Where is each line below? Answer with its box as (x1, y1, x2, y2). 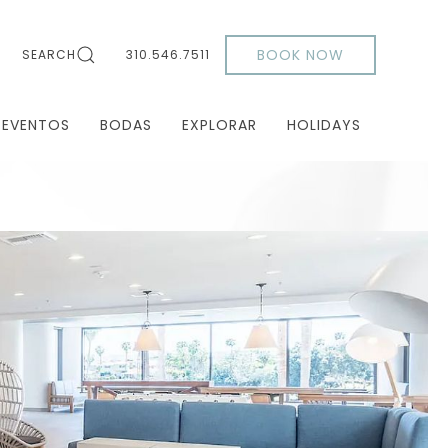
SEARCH (22, 46, 76, 63)
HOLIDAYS (287, 115, 361, 135)
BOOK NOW (257, 45, 344, 65)
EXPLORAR (182, 115, 257, 135)
